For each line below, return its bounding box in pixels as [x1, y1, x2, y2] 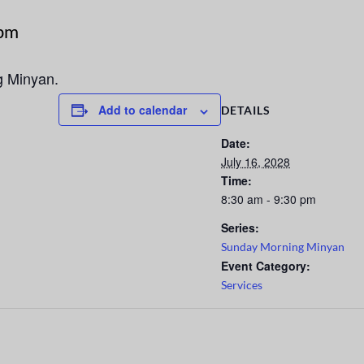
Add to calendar [98, 102, 187, 119]
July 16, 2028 [221, 154, 290, 171]
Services [221, 278, 262, 292]
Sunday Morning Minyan [221, 240, 344, 254]
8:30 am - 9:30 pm [221, 191, 316, 208]
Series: [221, 219, 259, 236]
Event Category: [221, 258, 310, 275]
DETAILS [221, 103, 271, 118]
